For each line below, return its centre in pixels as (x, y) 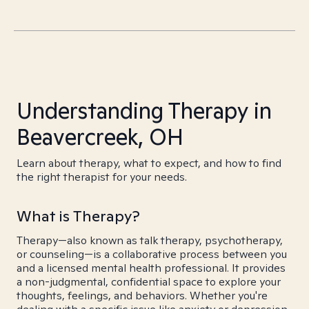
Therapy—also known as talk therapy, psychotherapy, (150, 240)
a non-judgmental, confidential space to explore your (149, 282)
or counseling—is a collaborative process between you (152, 254)
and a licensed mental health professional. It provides (151, 268)
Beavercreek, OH (100, 137)
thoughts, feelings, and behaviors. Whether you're (142, 296)
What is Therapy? (78, 216)
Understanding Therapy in (144, 110)
